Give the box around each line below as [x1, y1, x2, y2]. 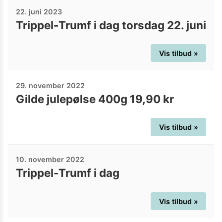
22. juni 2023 [16, 7, 62, 16]
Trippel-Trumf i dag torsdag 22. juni [16, 18, 206, 32]
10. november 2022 [16, 155, 84, 164]
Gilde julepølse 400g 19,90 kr [16, 92, 174, 106]
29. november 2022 [16, 81, 85, 90]
